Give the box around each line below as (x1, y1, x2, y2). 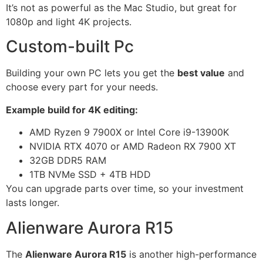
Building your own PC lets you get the (6, 67, 177, 79)
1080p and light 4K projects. (6, 15, 131, 28)
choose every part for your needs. (6, 81, 158, 93)
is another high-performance (126, 248, 257, 260)
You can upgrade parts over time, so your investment (6, 183, 244, 195)
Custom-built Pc (6, 36, 134, 57)
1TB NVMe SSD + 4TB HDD (29, 168, 151, 181)
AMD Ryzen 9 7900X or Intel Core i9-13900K (29, 126, 229, 139)
